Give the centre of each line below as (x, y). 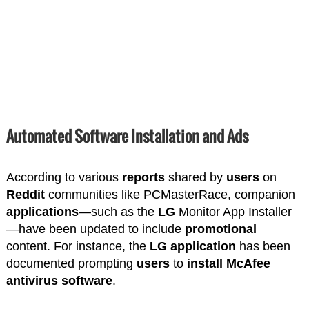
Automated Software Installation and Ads (127, 136)
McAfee (248, 263)
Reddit (25, 194)
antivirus (32, 280)
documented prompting (71, 263)
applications (42, 211)
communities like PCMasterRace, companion (170, 194)
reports (143, 177)
